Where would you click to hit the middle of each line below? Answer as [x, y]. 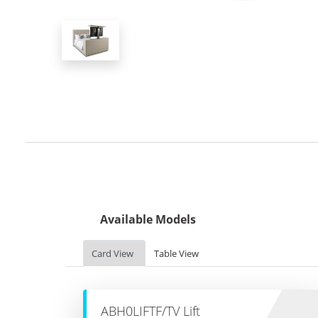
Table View [177, 253]
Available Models [148, 219]
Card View [113, 253]
